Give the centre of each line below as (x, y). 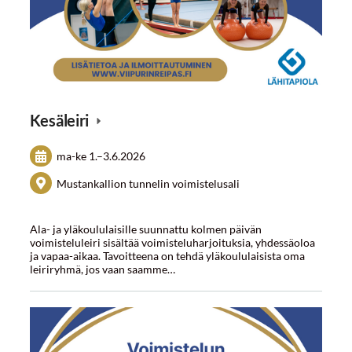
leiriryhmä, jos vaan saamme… (102, 269)
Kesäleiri (60, 121)
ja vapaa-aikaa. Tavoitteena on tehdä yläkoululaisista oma (167, 255)
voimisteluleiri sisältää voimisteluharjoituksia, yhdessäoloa (172, 242)
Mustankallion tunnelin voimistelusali (148, 183)
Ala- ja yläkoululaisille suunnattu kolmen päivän (145, 229)
